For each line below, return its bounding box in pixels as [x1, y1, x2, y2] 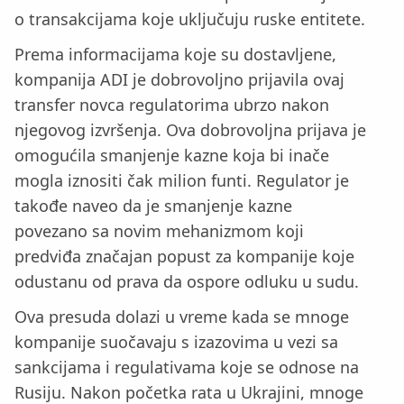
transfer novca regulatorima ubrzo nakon [14, 94, 329, 115]
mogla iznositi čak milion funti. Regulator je [14, 170, 349, 191]
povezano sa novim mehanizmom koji [14, 220, 304, 242]
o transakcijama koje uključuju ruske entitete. [14, 8, 365, 31]
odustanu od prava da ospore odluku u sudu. [14, 271, 359, 292]
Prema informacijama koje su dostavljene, [14, 43, 336, 65]
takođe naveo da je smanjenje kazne [14, 195, 292, 216]
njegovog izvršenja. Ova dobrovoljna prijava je [14, 119, 366, 141]
